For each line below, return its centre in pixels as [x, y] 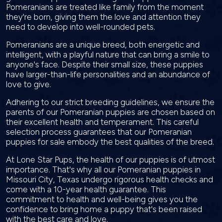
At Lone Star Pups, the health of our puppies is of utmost [111, 160]
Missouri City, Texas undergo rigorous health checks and [110, 179]
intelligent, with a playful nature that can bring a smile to [108, 55]
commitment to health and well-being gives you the [102, 199]
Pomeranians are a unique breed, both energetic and [103, 45]
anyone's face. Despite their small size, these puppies [105, 64]
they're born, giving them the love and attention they [103, 17]
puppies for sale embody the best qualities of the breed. [111, 142]
